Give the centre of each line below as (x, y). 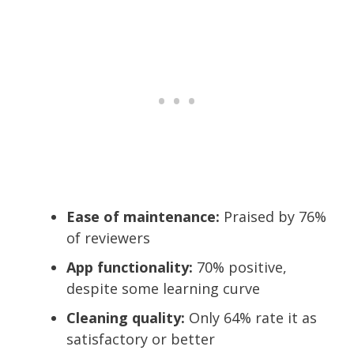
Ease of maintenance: (143, 216)
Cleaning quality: (126, 317)
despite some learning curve (163, 288)
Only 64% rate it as (251, 317)
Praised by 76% (273, 216)
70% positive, (240, 267)
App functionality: (130, 267)
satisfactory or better (141, 339)
